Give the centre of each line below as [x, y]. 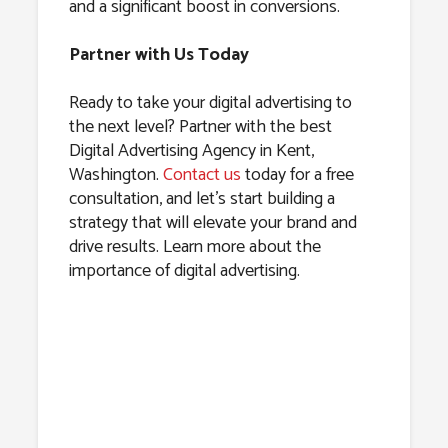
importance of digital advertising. [184, 271]
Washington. [115, 175]
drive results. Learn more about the [194, 247]
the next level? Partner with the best [200, 127]
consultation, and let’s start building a [201, 199]
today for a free [297, 175]
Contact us [201, 175]
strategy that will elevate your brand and [212, 223]
